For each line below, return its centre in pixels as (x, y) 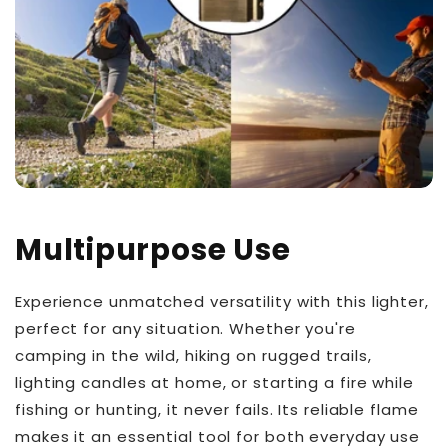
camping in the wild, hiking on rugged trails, (193, 356)
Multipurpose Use (153, 250)
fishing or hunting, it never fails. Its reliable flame (217, 410)
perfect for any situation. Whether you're (185, 329)
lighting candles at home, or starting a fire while (214, 383)
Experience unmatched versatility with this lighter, (222, 302)
